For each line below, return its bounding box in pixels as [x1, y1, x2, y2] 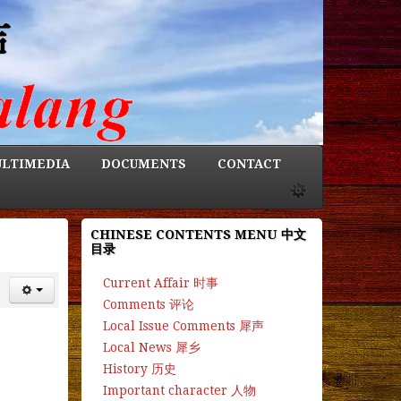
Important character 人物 [102, 383, 256, 398]
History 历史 [102, 362, 176, 377]
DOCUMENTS [101, 156, 186, 171]
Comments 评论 [102, 297, 194, 312]
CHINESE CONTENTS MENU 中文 [90, 226, 306, 242]
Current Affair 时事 [102, 275, 218, 290]
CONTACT [218, 156, 281, 171]
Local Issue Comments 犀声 [102, 319, 264, 334]
